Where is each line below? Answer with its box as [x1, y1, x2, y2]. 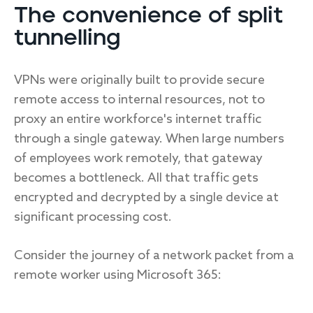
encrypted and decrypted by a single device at [14, 190, 279, 205]
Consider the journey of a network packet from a [14, 248, 294, 263]
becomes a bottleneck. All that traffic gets [14, 170, 259, 186]
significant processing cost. [14, 210, 172, 225]
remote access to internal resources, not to [14, 92, 265, 108]
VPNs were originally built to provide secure [14, 73, 265, 88]
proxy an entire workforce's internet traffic [14, 112, 261, 127]
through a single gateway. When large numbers [14, 131, 284, 147]
